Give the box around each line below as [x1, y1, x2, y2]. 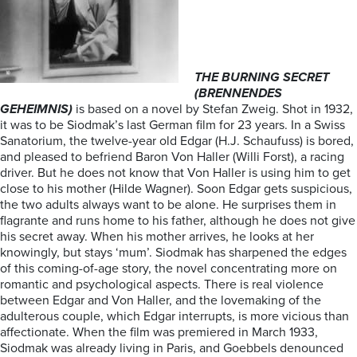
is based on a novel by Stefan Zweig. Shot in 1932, [73, 101, 353, 117]
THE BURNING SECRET [194, 69, 329, 85]
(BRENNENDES [194, 85, 282, 101]
